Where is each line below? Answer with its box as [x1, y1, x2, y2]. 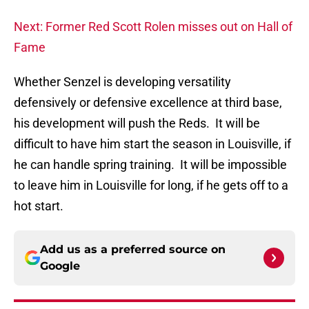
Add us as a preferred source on [40, 243, 226, 257]
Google [40, 259, 80, 273]
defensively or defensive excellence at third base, [14, 95, 282, 110]
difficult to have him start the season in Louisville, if [14, 137, 291, 152]
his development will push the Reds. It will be [14, 116, 260, 131]
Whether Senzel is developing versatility [14, 74, 231, 90]
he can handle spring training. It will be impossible [14, 157, 287, 172]
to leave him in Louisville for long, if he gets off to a [14, 178, 288, 193]
